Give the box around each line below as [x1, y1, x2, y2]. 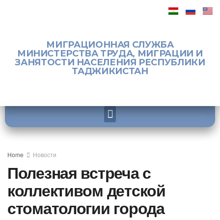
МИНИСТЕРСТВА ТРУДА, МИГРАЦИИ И [17, 48, 203, 59]
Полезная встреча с [7, 161, 151, 184]
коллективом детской [7, 179, 165, 201]
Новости [33, 150, 56, 159]
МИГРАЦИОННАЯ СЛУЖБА [46, 39, 174, 50]
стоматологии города [7, 196, 165, 219]
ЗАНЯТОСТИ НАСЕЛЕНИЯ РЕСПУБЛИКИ [15, 57, 205, 68]
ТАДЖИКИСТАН [72, 66, 148, 77]
